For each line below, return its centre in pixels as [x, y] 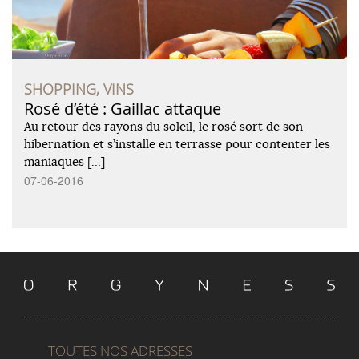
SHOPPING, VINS [79, 89]
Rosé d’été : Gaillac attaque [123, 108]
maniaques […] [65, 161]
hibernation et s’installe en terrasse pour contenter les [177, 143]
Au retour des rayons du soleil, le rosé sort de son [163, 126]
